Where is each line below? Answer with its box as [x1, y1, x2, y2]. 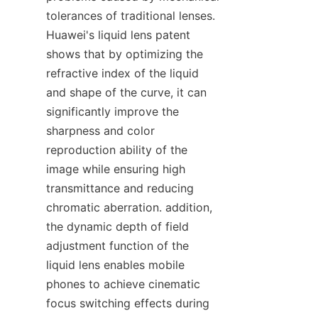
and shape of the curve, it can [46, 85, 207, 100]
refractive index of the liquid [46, 66, 199, 81]
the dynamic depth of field [46, 219, 189, 234]
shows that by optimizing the [46, 47, 203, 62]
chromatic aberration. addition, [46, 200, 212, 215]
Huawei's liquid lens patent [46, 28, 190, 43]
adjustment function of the [46, 238, 189, 253]
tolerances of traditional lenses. [46, 9, 215, 23]
